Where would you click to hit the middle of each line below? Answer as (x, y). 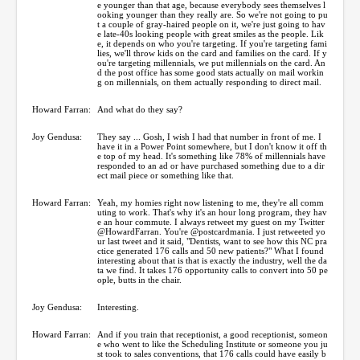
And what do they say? (140, 109)
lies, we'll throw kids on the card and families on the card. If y (212, 53)
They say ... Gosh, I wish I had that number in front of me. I (209, 136)
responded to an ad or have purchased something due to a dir (211, 165)
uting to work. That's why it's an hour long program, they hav (212, 212)
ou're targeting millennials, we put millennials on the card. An (211, 62)
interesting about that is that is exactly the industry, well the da (212, 260)
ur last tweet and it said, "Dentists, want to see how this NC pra (212, 241)
